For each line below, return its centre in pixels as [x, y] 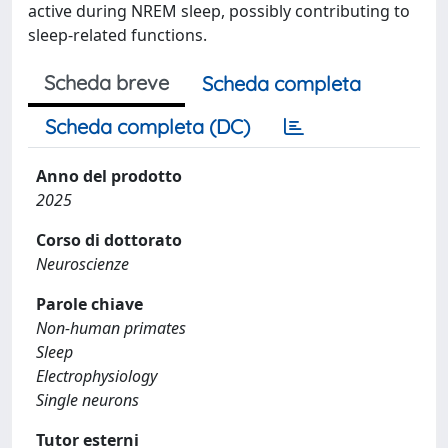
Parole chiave [89, 304]
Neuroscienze [82, 264]
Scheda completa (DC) [147, 126]
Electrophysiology [96, 376]
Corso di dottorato [109, 240]
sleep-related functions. [117, 35]
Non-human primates [111, 328]
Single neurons [87, 400]
